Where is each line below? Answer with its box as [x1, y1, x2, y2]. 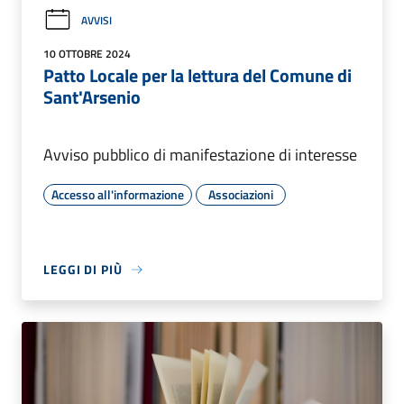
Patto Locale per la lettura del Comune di [43, 61, 352, 90]
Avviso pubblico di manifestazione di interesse [43, 142, 357, 168]
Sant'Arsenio [43, 83, 141, 112]
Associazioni [208, 185, 273, 205]
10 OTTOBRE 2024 [43, 45, 131, 63]
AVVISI [81, 11, 112, 29]
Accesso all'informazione [51, 185, 184, 205]
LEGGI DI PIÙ [43, 260, 123, 280]
